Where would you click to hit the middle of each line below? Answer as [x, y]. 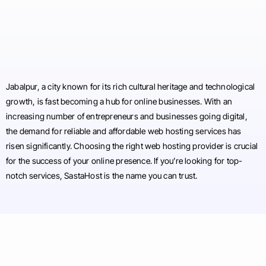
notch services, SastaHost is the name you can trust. [102, 175]
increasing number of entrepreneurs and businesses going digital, [127, 116]
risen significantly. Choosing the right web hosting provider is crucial [132, 145]
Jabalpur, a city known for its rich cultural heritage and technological [131, 86]
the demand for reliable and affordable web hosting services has [124, 131]
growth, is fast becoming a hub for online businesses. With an [119, 101]
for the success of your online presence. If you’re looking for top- [124, 160]
